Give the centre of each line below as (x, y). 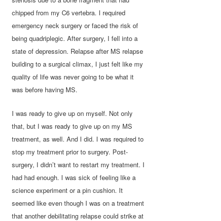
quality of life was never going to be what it (73, 77)
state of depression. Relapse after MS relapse (78, 51)
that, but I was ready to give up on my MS (72, 126)
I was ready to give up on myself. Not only (73, 113)
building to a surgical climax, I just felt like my (78, 64)
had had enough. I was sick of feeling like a (74, 177)
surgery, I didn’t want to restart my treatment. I (78, 164)
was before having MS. (45, 90)
